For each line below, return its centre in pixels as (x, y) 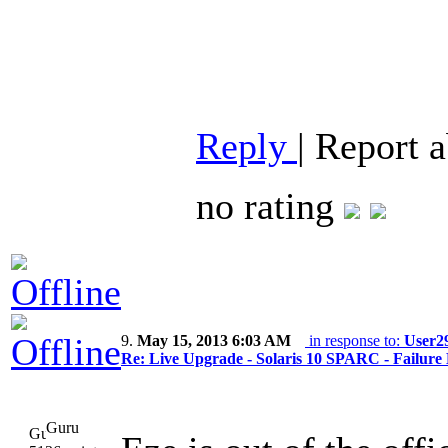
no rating (270, 206)
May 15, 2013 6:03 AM (214, 341)
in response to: (354, 341)
